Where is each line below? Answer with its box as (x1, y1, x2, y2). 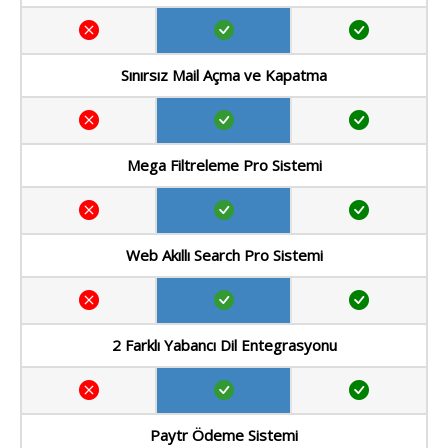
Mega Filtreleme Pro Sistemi (126, 155, 322, 176)
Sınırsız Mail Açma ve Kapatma (121, 65, 327, 86)
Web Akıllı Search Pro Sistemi (125, 245, 323, 266)
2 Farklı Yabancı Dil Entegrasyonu (111, 335, 337, 356)
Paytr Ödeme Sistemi (150, 425, 298, 446)
